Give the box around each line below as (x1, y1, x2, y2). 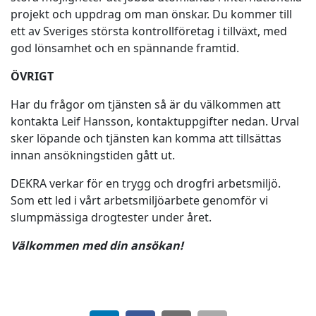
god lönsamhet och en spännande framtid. (11, 40, 242, 56)
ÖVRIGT (11, 68, 54, 84)
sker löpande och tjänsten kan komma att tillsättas (11, 130, 281, 146)
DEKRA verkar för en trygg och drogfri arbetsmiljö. (11, 176, 281, 191)
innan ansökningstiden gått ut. (11, 147, 178, 163)
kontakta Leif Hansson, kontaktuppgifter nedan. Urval (11, 114, 299, 129)
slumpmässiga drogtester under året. (11, 209, 214, 225)
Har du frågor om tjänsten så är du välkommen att (11, 97, 281, 112)
